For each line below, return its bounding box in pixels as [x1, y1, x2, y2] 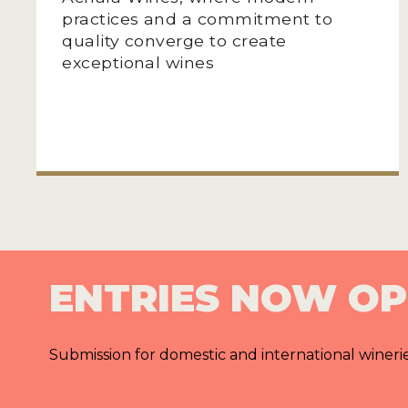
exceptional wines [62, 52, 215, 72]
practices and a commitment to [62, 8, 333, 28]
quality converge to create [62, 30, 287, 50]
